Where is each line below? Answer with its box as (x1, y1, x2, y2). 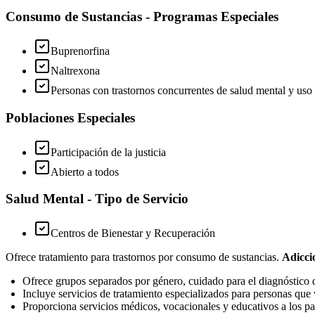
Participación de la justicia (51, 146, 166, 158)
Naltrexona (51, 65, 100, 77)
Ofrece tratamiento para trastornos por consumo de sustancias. (6, 251, 282, 264)
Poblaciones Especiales (6, 110, 135, 125)
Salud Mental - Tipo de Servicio (6, 191, 188, 207)
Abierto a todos (51, 165, 119, 178)
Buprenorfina (51, 45, 110, 58)
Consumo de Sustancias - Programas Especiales (6, 9, 278, 25)
